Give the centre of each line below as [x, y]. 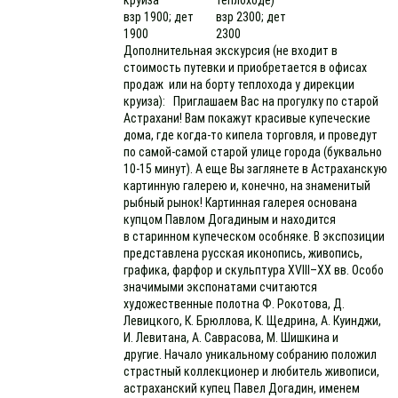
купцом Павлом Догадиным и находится [230, 219]
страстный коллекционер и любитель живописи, [252, 371]
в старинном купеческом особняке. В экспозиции [255, 236]
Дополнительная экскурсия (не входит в [231, 51]
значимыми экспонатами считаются [221, 287]
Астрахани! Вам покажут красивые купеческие [247, 118]
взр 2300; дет [251, 17]
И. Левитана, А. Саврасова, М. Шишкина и [231, 338]
